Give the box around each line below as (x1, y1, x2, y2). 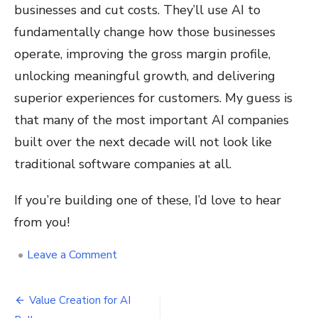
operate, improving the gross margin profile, (14, 45, 270, 62)
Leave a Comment (27, 247, 117, 263)
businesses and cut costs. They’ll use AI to (14, 1, 261, 18)
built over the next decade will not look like (14, 133, 272, 150)
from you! (14, 214, 70, 231)
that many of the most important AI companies (14, 111, 289, 128)
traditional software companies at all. (14, 155, 231, 172)
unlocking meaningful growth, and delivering (14, 67, 275, 84)
